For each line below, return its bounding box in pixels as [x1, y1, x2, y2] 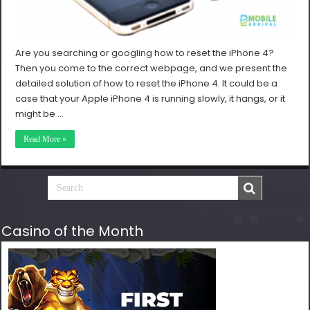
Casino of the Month [1, 221, 144, 241]
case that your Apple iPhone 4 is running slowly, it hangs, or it [15, 92, 286, 106]
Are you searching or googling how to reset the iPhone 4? [15, 46, 275, 60]
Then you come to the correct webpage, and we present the [15, 62, 288, 75]
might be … [15, 107, 64, 121]
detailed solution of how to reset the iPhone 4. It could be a [15, 77, 278, 91]
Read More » [24, 134, 67, 145]
